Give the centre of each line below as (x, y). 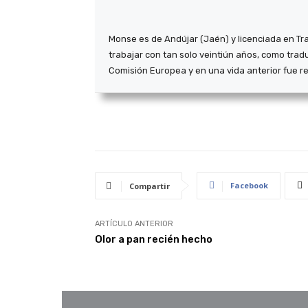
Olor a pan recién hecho (154, 239)
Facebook (249, 185)
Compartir (150, 186)
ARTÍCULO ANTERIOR (134, 223)
